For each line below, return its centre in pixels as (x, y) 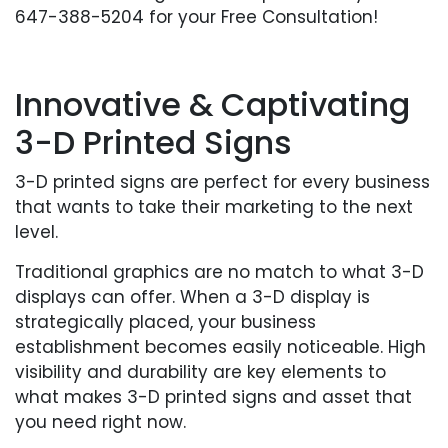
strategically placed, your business (165, 321)
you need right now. (100, 421)
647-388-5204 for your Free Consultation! (196, 16)
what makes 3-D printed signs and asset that (213, 396)
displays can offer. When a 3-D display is (192, 296)
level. (36, 231)
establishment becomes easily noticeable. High (220, 346)
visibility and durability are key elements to (200, 371)
